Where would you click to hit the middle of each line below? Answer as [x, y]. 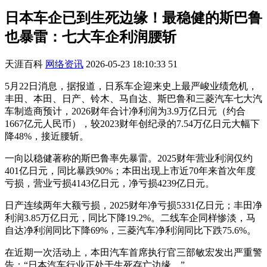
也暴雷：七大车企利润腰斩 [91, 37]
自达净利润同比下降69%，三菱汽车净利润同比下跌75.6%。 [131, 230]
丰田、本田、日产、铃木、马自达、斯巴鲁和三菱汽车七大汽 [133, 98]
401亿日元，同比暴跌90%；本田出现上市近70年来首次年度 [130, 170]
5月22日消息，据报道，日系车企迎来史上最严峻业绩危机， [131, 86]
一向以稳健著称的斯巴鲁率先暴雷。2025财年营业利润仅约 [129, 158]
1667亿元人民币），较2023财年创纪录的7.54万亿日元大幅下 [132, 123]
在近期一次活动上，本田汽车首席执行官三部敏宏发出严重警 [133, 252]
